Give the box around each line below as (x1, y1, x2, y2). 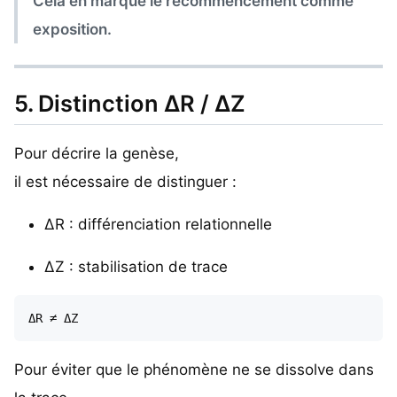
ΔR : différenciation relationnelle (44, 214, 272, 233)
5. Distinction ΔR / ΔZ (14, 89, 245, 117)
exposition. (33, 19, 113, 38)
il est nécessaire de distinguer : (14, 172, 237, 191)
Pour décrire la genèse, (14, 144, 179, 162)
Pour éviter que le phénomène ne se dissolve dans (14, 360, 374, 378)
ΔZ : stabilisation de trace (44, 257, 228, 276)
